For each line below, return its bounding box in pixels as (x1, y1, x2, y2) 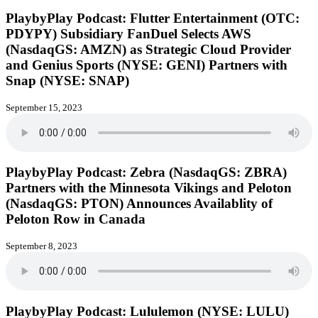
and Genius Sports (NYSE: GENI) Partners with (6, 57, 287, 72)
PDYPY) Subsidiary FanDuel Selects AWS (6, 26, 251, 41)
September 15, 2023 (6, 102, 82, 113)
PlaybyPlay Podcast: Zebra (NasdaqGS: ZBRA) (6, 165, 287, 180)
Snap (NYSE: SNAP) (6, 73, 129, 88)
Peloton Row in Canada (6, 212, 146, 227)
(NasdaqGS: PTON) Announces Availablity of (6, 196, 273, 212)
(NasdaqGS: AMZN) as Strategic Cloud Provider (6, 42, 291, 57)
